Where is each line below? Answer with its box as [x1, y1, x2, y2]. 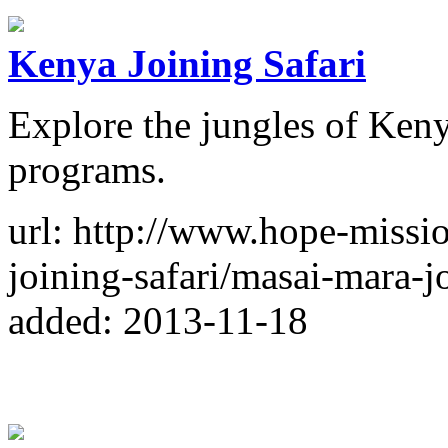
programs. [8, 147, 166, 191]
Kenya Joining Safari [8, 41, 366, 85]
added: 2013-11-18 [8, 298, 308, 342]
